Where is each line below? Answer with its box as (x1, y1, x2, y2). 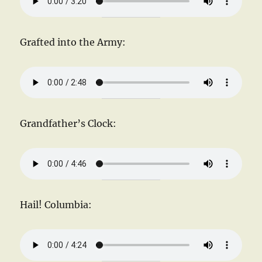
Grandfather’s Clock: (20, 117, 117, 129)
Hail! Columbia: (20, 198, 92, 211)
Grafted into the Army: (20, 36, 126, 48)
